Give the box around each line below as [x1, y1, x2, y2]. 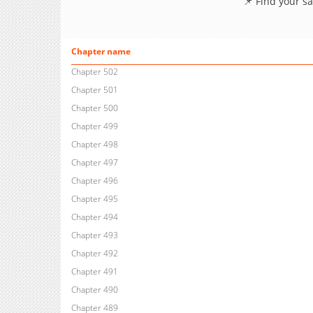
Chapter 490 [71, 284, 118, 296]
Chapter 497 [71, 156, 118, 169]
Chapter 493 [71, 229, 118, 242]
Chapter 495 [71, 193, 118, 205]
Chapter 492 [71, 247, 118, 260]
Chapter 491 [71, 265, 118, 278]
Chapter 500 [71, 102, 118, 115]
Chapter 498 [71, 138, 118, 151]
